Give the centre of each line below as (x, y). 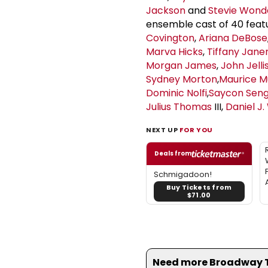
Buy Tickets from (199, 187)
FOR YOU (196, 130)
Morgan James (181, 65)
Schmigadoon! (183, 174)
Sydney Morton (182, 79)
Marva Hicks (174, 51)
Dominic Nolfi (176, 93)
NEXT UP (163, 130)
